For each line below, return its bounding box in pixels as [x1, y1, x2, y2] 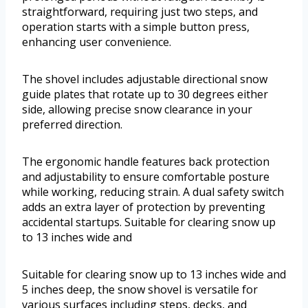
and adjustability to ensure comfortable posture [22, 168, 269, 184]
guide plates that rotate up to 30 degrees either [22, 86, 268, 102]
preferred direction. [22, 116, 122, 132]
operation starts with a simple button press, [22, 19, 250, 34]
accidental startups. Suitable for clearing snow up [22, 214, 276, 230]
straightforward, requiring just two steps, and [22, 3, 258, 19]
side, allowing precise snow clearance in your [22, 101, 252, 117]
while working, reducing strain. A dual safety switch [22, 184, 284, 199]
